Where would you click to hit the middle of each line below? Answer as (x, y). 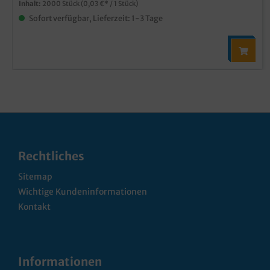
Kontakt (34, 207)
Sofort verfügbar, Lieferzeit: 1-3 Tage (95, 18)
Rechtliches (51, 156)
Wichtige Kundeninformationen (83, 192)
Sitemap (35, 177)
